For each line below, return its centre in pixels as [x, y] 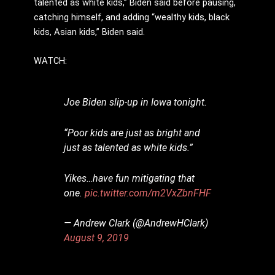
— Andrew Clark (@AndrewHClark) [136, 223]
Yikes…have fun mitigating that [130, 178]
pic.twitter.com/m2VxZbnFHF [148, 193]
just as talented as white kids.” [129, 148]
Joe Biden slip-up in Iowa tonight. [136, 103]
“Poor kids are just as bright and [132, 133]
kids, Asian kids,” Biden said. [89, 32]
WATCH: [50, 61]
